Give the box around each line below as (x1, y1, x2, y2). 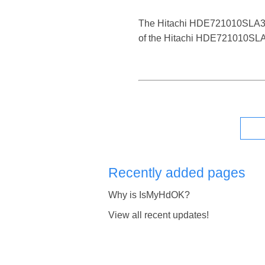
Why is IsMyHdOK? (108, 189, 190, 200)
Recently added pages (108, 165, 246, 181)
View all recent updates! (108, 209, 209, 220)
